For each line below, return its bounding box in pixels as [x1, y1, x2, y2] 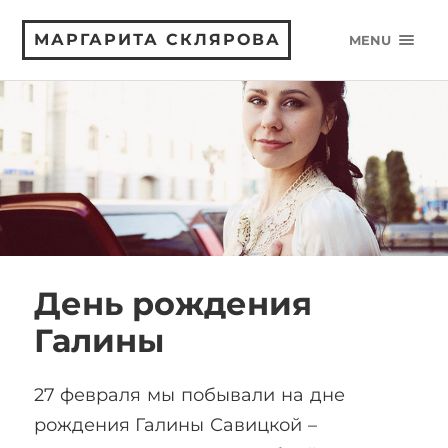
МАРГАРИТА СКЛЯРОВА [34, 30, 282, 49]
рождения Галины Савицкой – [33, 413, 318, 436]
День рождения [33, 284, 312, 323]
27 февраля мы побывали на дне [33, 383, 346, 406]
